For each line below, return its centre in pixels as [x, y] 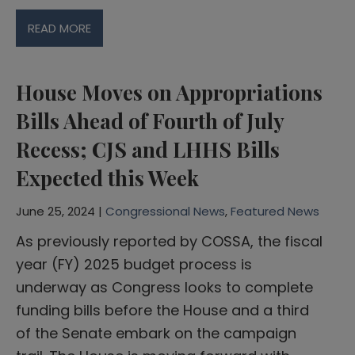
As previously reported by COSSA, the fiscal [169, 241]
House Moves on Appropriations [169, 92]
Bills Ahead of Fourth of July [150, 120]
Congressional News [165, 211]
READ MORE [59, 28]
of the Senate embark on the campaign [156, 333]
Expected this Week [107, 177]
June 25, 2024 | [61, 211]
